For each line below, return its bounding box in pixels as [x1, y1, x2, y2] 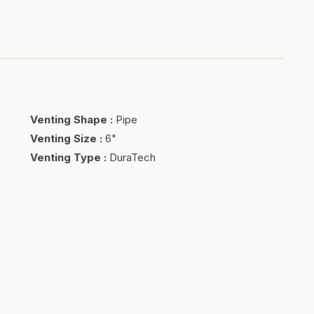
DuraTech [109, 151, 156, 164]
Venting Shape [29, 113, 107, 126]
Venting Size [29, 132, 97, 145]
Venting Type [29, 151, 101, 164]
